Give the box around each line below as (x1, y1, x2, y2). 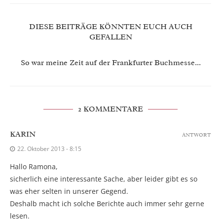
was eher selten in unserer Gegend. (10, 186, 128, 196)
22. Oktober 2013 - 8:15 (17, 145, 81, 153)
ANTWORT (182, 131, 211, 139)
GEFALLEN (89, 32, 132, 42)
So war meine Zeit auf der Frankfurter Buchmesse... (20, 58, 201, 68)
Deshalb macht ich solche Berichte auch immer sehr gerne (10, 199, 204, 209)
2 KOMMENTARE (78, 104, 143, 114)
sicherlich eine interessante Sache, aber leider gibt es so (10, 174, 197, 184)
